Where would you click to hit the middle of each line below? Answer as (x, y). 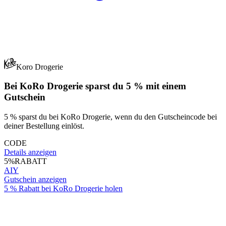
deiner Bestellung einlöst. (44, 126)
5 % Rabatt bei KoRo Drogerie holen (63, 189)
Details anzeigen (30, 152)
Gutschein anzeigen (35, 180)
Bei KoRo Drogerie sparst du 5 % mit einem (95, 86)
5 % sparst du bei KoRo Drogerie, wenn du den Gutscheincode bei (110, 117)
